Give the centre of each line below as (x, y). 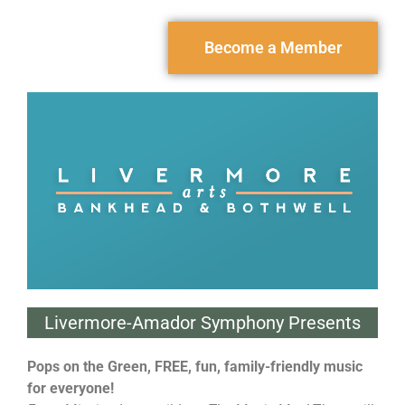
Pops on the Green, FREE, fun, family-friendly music (195, 367)
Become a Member (273, 47)
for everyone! (71, 389)
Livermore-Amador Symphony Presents (202, 323)
